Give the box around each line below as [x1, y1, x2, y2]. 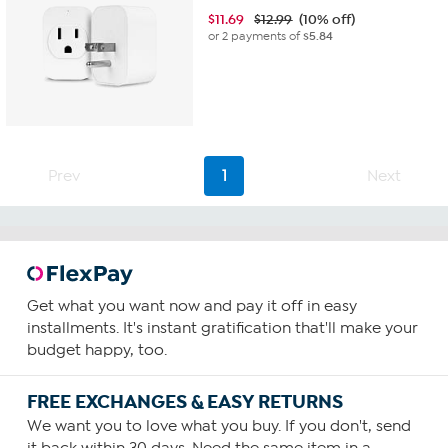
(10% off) [299, 10, 356, 28]
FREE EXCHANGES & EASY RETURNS [26, 390, 343, 415]
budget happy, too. [26, 341, 167, 360]
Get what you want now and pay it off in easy [26, 297, 357, 316]
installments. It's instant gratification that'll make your [26, 319, 418, 338]
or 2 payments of [208, 28, 304, 43]
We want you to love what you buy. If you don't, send [26, 417, 411, 436]
